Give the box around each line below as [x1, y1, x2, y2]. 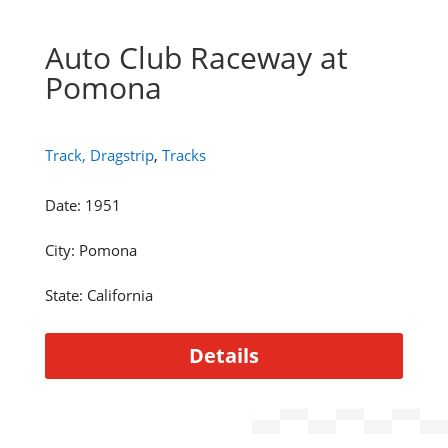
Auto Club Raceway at [44, 37, 348, 79]
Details [188, 342, 259, 370]
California [86, 285, 153, 306]
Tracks [161, 145, 206, 166]
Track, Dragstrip [44, 145, 154, 166]
